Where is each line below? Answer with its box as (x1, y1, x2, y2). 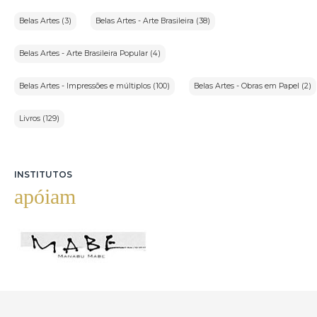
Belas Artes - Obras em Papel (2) (194, 81, 311, 91)
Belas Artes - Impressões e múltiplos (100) (19, 81, 170, 91)
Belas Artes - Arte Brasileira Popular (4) (19, 49, 161, 59)
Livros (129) (19, 114, 59, 124)
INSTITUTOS (14, 169, 72, 180)
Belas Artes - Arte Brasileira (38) (96, 16, 210, 26)
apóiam (14, 185, 76, 209)
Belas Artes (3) (19, 16, 71, 26)
